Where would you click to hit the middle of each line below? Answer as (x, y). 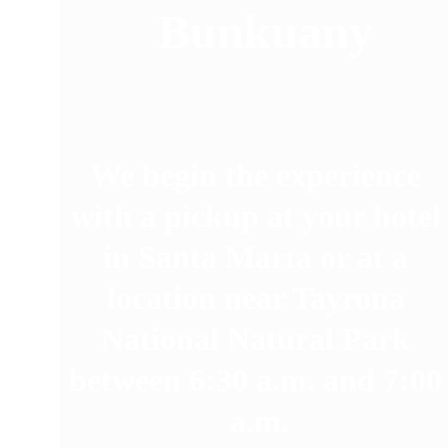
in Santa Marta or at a (260, 257)
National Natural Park (260, 339)
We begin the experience (260, 175)
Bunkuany (266, 31)
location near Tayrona (259, 298)
